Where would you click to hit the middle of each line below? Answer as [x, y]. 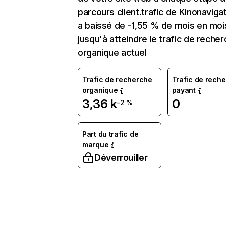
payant [184, 90]
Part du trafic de [110, 134]
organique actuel [112, 53]
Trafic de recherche [117, 79]
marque [96, 145]
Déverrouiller [121, 158]
